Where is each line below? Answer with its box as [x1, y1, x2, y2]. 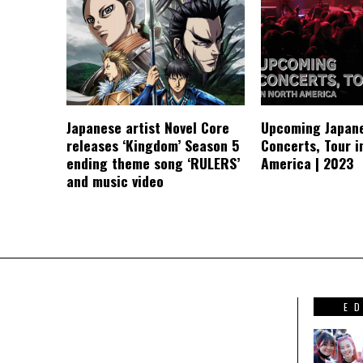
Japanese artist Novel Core [66, 117, 229, 139]
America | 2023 [261, 152, 353, 174]
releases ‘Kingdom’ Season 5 [66, 135, 239, 156]
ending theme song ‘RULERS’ [66, 152, 240, 174]
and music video [66, 170, 164, 192]
